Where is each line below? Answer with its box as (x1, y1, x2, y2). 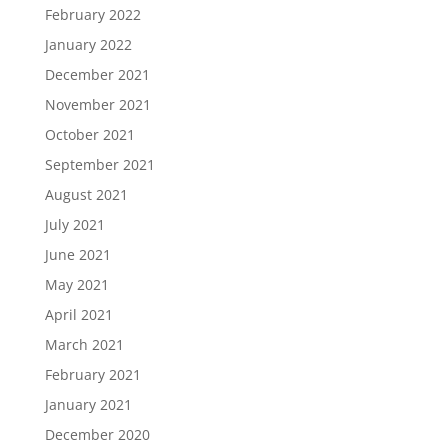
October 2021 (44, 125, 135, 145)
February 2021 (44, 365, 141, 385)
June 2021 (44, 245, 111, 265)
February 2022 (44, 5, 141, 25)
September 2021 (44, 155, 155, 175)
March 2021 (44, 335, 124, 355)
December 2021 (44, 65, 150, 85)
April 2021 (44, 305, 113, 325)
